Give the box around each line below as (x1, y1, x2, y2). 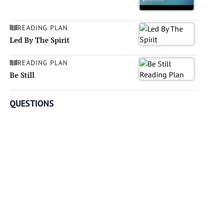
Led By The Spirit (10, 35, 70, 45)
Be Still (10, 70, 35, 80)
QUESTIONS (10, 97, 54, 109)
